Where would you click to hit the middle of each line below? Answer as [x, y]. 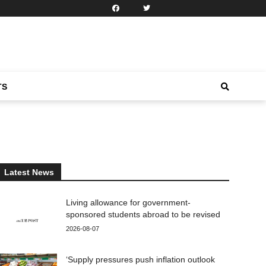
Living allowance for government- [129, 202]
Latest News [29, 172]
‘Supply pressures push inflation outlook [141, 259]
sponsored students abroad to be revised [143, 214]
